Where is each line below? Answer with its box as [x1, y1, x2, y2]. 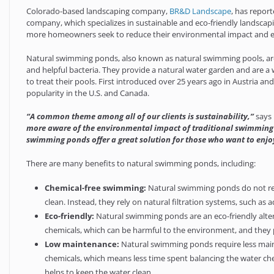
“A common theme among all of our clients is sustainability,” [26, 111, 254, 122]
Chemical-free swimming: [45, 182, 147, 194]
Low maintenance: [45, 239, 120, 250]
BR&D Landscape [169, 6, 232, 17]
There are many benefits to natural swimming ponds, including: [26, 157, 256, 169]
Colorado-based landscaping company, [26, 6, 170, 17]
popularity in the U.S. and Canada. [26, 87, 150, 98]
